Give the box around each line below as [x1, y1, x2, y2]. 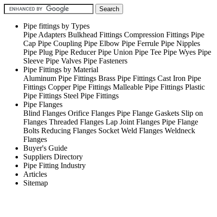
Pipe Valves [46, 57, 81, 65]
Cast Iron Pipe [157, 74, 201, 82]
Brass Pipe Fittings [98, 74, 155, 82]
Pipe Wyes [163, 48, 196, 56]
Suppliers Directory [23, 153, 83, 161]
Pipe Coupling [38, 39, 82, 47]
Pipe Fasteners [83, 57, 127, 65]
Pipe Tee [135, 48, 161, 56]
